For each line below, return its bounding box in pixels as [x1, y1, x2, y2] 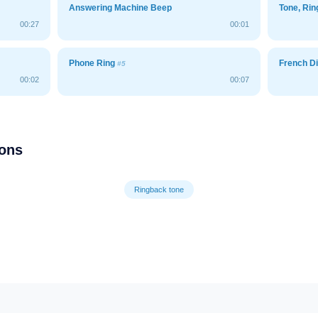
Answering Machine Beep [68, 2, 172, 13]
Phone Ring [68, 57, 117, 68]
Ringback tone [134, 185, 184, 194]
